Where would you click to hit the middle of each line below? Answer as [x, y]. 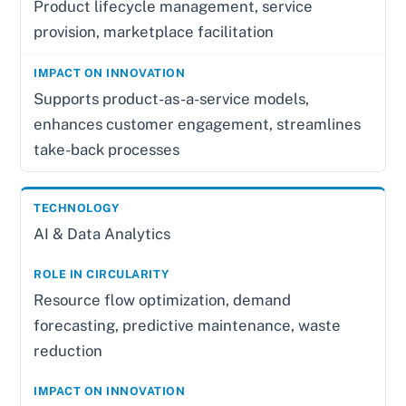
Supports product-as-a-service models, [172, 99]
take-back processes [107, 150]
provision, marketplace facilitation [154, 32]
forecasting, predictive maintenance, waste [188, 326]
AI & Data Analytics [102, 234]
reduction [68, 351]
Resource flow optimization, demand [163, 300]
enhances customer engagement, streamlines [198, 125]
